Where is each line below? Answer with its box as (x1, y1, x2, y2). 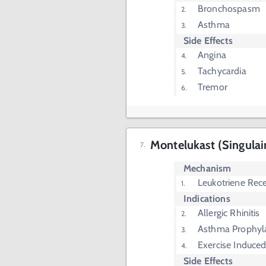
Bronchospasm (198, 3, 260, 14)
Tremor (198, 81, 227, 93)
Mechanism (183, 163, 232, 174)
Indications (183, 193, 230, 204)
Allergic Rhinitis (198, 207, 260, 218)
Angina (198, 49, 226, 61)
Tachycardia (198, 65, 246, 77)
